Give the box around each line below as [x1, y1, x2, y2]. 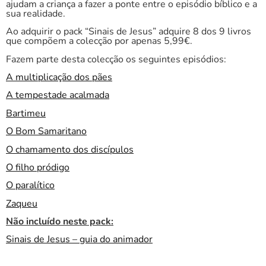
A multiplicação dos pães [6, 70, 112, 84]
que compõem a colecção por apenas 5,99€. [6, 34, 192, 48]
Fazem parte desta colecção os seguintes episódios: [6, 52, 226, 66]
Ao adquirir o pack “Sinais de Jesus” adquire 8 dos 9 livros [6, 25, 251, 39]
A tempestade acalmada [6, 88, 109, 102]
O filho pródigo [6, 160, 69, 174]
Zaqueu [6, 197, 37, 210]
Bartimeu [6, 106, 46, 120]
